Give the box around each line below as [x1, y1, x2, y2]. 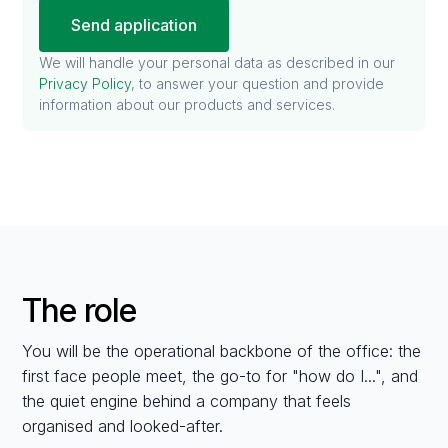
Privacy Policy [39, 75, 132, 93]
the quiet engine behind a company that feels [22, 391, 352, 412]
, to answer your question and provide [131, 75, 385, 93]
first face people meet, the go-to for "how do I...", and [22, 366, 419, 387]
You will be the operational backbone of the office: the [22, 341, 422, 362]
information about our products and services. [39, 96, 336, 114]
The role [22, 291, 137, 331]
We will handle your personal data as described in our [39, 54, 396, 72]
